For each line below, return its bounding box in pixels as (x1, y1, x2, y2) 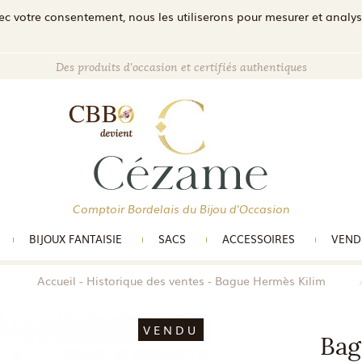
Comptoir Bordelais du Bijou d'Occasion (72, 200, 290, 217)
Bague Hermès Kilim (214, 271, 326, 288)
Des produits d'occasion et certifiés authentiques (55, 61, 307, 74)
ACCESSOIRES (222, 231, 295, 246)
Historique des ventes (86, 271, 204, 288)
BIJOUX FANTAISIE (29, 231, 122, 246)
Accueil (36, 271, 76, 288)
